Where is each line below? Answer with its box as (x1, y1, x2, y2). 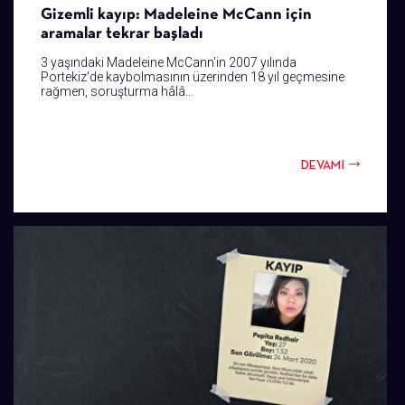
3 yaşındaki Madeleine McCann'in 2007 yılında (41, 55, 297, 71)
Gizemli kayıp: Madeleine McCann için (41, 4, 312, 24)
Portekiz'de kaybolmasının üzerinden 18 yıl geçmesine (41, 70, 344, 85)
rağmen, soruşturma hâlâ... (41, 84, 193, 99)
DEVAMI (301, 157, 344, 173)
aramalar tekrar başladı (41, 23, 203, 42)
